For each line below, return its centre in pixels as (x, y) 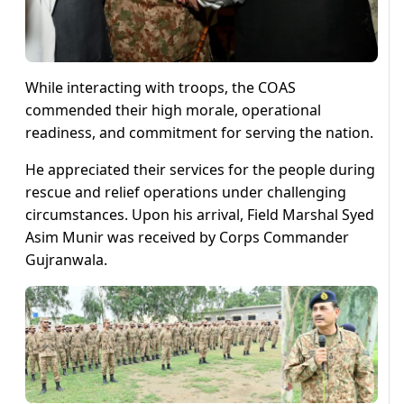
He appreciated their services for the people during (200, 169)
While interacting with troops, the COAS (161, 87)
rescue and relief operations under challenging (186, 192)
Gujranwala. (66, 259)
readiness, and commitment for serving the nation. (199, 132)
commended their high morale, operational (173, 110)
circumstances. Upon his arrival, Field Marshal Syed (200, 214)
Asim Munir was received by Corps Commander (187, 237)
